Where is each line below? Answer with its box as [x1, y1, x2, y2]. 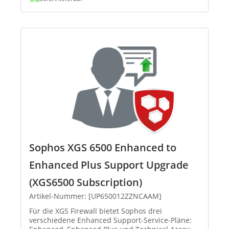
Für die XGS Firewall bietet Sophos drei [29, 206, 162, 216]
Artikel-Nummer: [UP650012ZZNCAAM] [29, 191, 162, 201]
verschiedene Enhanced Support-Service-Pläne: [29, 215, 192, 225]
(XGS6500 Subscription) [29, 175, 142, 190]
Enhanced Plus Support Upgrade [29, 158, 189, 172]
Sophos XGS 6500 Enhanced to [29, 141, 176, 155]
